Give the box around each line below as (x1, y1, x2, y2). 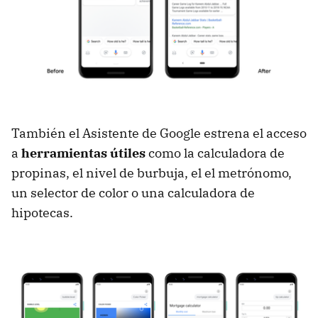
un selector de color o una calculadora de (11, 185, 255, 202)
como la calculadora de (146, 145, 285, 162)
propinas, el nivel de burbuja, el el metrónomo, (11, 165, 292, 182)
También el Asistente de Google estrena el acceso (11, 125, 307, 142)
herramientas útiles (21, 145, 146, 162)
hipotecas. (11, 204, 73, 221)
